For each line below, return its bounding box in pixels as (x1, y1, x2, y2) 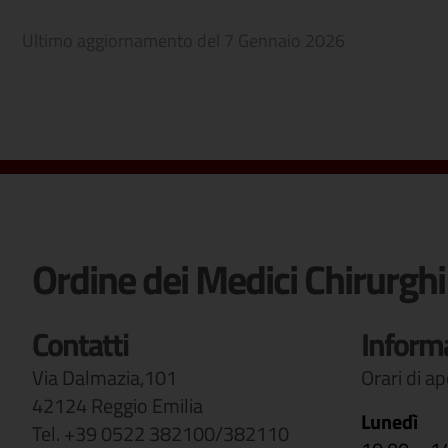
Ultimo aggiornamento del (22, 27, 224, 54)
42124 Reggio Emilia (32, 390, 203, 421)
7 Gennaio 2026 (224, 27, 345, 54)
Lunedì (360, 406, 418, 437)
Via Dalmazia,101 (32, 362, 177, 393)
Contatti (32, 320, 128, 368)
